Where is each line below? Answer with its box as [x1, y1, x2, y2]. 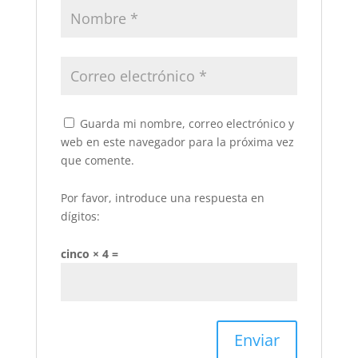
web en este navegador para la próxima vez [60, 134, 294, 150]
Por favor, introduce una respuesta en [60, 190, 265, 206]
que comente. [60, 153, 134, 169]
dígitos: [60, 209, 100, 225]
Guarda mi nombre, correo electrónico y [79, 116, 294, 132]
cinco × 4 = [60, 246, 118, 262]
